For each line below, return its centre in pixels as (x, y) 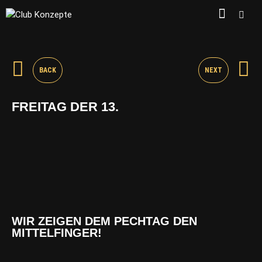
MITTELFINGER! (57, 233)
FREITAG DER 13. (65, 107)
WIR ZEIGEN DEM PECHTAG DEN (104, 221)
